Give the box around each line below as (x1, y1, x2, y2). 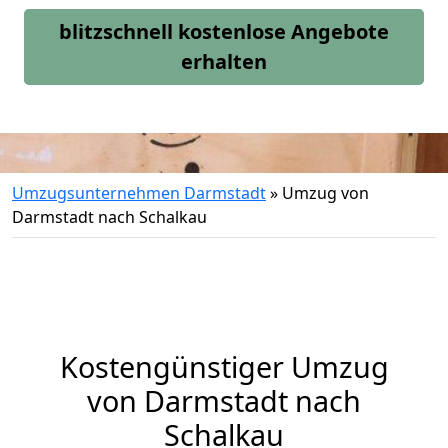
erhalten (181, 48, 267, 75)
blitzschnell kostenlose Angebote (59, 18, 389, 45)
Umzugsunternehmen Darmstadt (12, 182, 266, 204)
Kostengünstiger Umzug (59, 347, 389, 386)
